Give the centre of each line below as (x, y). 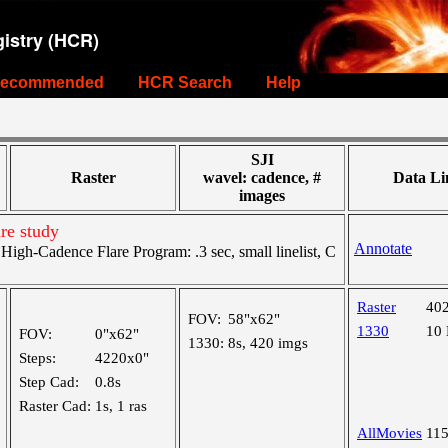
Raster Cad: (55, 406)
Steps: (37, 358)
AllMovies (389, 433)
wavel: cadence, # (262, 177)
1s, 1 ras (121, 406)
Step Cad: (49, 382)
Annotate (383, 248)
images (262, 195)
